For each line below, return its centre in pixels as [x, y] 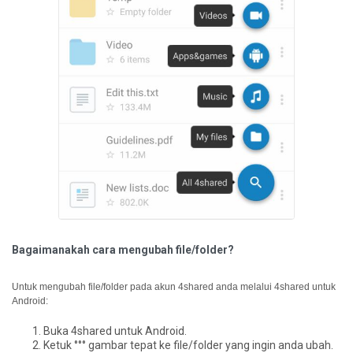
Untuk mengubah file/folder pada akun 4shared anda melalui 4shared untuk [174, 287]
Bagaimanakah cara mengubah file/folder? [123, 250]
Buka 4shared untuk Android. [115, 331]
